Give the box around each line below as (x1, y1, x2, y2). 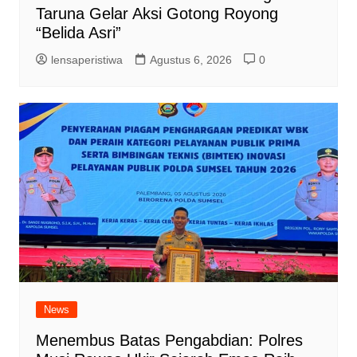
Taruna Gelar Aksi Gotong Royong (35, 4, 278, 22)
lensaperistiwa (50, 53, 123, 66)
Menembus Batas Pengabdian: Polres (35, 331, 303, 349)
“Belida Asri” (35, 23, 121, 41)
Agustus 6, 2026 (149, 53, 232, 66)
